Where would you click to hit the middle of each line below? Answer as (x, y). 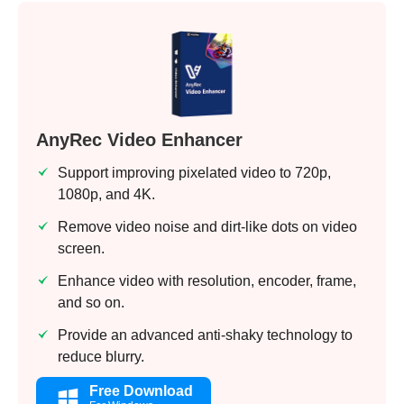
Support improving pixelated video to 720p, (194, 173)
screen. (81, 249)
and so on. (91, 303)
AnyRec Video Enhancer (139, 140)
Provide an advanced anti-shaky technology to (205, 335)
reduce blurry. (101, 357)
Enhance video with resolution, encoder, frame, (207, 281)
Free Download (141, 391)
